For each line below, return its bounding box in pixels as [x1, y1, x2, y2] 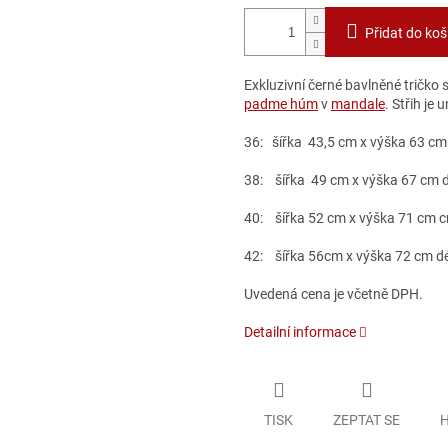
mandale [331, 96, 385, 113]
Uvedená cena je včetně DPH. [244, 286, 423, 303]
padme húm [244, 96, 318, 113]
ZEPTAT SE [333, 411, 400, 428]
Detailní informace [244, 324, 356, 341]
